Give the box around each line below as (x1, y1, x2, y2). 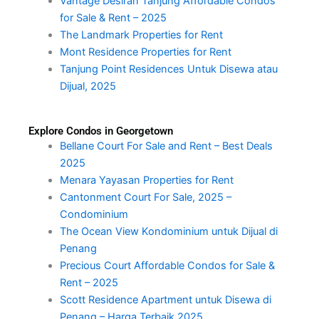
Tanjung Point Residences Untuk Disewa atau (59, 62, 278, 75)
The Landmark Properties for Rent (59, 28, 223, 41)
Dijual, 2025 (59, 79, 116, 93)
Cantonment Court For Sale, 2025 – (59, 190, 231, 204)
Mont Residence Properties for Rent (59, 45, 231, 58)
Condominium (59, 207, 128, 221)
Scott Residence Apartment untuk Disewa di (59, 293, 271, 306)
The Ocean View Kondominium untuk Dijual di (59, 224, 278, 238)
